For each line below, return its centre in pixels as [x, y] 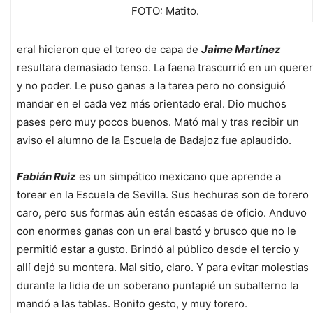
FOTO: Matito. [165, 11]
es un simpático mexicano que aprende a [179, 177]
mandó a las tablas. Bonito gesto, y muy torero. [132, 304]
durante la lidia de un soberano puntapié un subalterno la [158, 286]
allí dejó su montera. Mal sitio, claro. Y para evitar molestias [163, 268]
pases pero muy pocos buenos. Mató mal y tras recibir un [158, 122]
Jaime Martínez [241, 50]
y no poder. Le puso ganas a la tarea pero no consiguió [151, 86]
